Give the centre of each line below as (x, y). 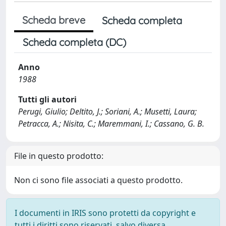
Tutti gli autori (47, 99)
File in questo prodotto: (59, 156)
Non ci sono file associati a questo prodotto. (98, 180)
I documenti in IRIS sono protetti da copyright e (105, 213)
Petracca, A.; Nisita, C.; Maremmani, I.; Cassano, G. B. (111, 124)
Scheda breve (54, 20)
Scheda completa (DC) (74, 42)
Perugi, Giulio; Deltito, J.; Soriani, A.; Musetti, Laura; (107, 111)
